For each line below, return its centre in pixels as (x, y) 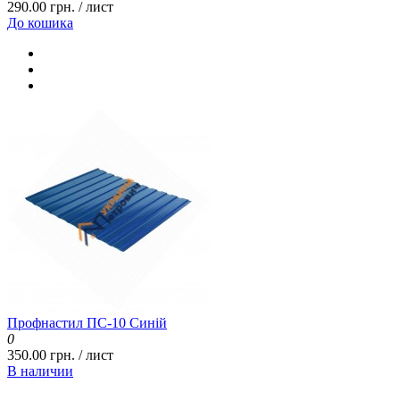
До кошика (40, 23)
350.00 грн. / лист (60, 355)
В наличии (40, 371)
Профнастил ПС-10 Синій (87, 323)
